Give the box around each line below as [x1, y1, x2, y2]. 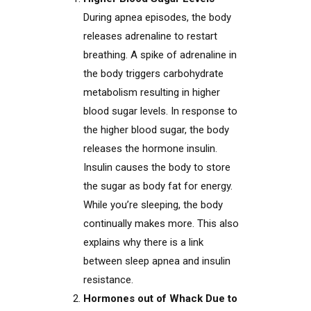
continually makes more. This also [83, 217, 239, 230]
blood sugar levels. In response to [83, 105, 237, 117]
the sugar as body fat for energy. [83, 180, 233, 192]
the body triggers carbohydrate [83, 67, 224, 80]
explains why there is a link [83, 236, 203, 249]
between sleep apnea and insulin [83, 255, 230, 267]
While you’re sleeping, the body [83, 199, 223, 211]
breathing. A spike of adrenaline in [83, 49, 237, 61]
